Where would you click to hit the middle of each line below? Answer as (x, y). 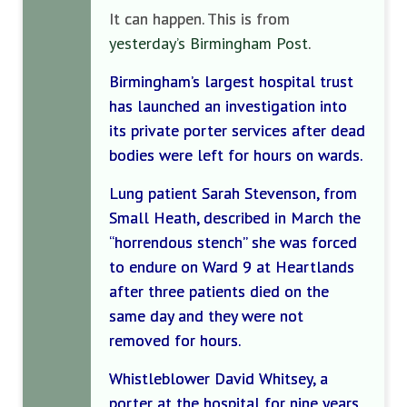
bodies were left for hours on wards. (236, 155)
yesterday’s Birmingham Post (208, 43)
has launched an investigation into (228, 106)
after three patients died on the (219, 291)
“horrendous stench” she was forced (233, 242)
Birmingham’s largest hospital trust (231, 81)
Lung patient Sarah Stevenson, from (233, 193)
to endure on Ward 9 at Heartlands (232, 267)
